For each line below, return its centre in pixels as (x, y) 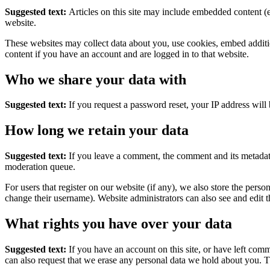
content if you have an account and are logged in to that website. (127, 54)
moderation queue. (40, 167)
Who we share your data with (96, 79)
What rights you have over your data (118, 224)
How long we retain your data (97, 130)
